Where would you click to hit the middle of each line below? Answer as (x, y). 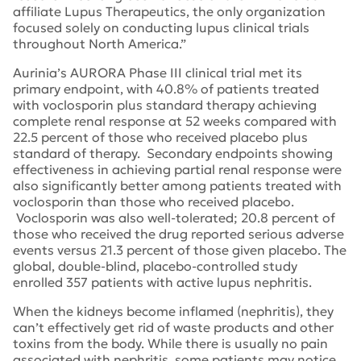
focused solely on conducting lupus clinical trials (161, 27)
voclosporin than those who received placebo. (154, 201)
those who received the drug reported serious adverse (178, 234)
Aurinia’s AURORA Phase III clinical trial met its (158, 73)
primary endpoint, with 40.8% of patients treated (166, 89)
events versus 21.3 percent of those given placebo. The (180, 250)
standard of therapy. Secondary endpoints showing (173, 153)
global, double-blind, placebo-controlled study (155, 266)
